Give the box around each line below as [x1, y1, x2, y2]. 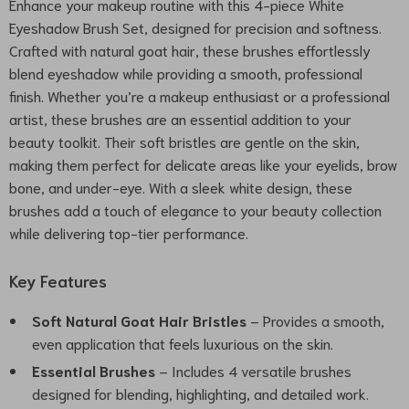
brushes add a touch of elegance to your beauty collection [9, 200, 382, 219]
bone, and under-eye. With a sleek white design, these [9, 177, 352, 196]
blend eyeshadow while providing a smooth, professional [9, 63, 362, 82]
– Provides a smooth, [246, 310, 384, 330]
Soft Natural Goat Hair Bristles [32, 310, 246, 330]
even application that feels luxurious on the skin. [32, 333, 333, 352]
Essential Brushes [32, 361, 155, 380]
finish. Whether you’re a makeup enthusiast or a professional [9, 86, 390, 105]
